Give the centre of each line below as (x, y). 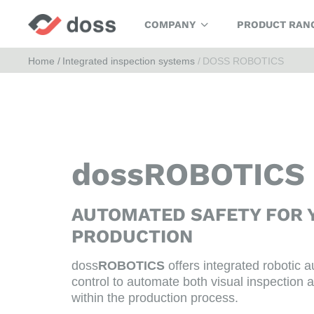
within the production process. (155, 298)
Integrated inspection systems (129, 61)
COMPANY (170, 25)
